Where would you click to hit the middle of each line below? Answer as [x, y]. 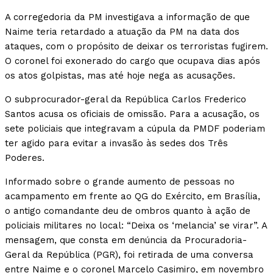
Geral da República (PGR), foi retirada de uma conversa [129, 255]
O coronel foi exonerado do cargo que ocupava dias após [133, 61]
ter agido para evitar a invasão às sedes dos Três [116, 144]
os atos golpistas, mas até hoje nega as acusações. [120, 76]
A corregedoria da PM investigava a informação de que [127, 17]
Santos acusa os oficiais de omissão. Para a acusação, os [132, 114]
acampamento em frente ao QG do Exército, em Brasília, [133, 197]
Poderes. [25, 158]
